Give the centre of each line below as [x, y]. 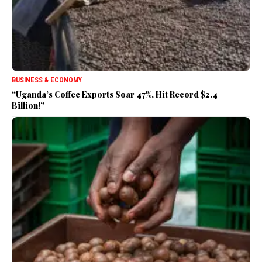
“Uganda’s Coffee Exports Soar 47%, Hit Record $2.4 [115, 95]
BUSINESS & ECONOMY [47, 80]
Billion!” [28, 106]
